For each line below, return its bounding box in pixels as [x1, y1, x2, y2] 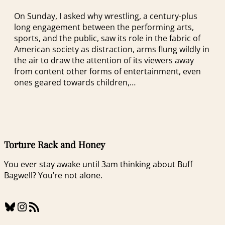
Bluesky [4, 197, 10, 214]
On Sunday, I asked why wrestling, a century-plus [14, 10, 197, 22]
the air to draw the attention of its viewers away [14, 54, 194, 66]
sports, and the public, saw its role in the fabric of [14, 32, 200, 44]
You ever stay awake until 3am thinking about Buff [4, 158, 193, 170]
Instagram [16, 197, 27, 214]
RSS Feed [28, 197, 35, 214]
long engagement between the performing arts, [14, 21, 194, 33]
